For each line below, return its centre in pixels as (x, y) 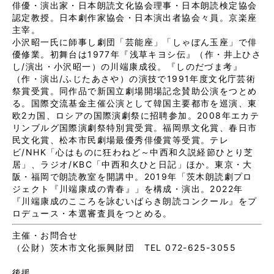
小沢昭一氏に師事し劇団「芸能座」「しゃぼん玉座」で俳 (135, 42)
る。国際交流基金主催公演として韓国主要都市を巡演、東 (135, 103)
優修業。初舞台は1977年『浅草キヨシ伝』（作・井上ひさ (137, 54)
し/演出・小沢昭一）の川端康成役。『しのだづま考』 (127, 66)
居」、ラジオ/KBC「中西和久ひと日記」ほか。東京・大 (132, 164)
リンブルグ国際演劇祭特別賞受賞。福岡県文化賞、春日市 (135, 127)
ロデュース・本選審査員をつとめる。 (92, 213)
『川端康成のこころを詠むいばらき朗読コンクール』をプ (135, 201)
